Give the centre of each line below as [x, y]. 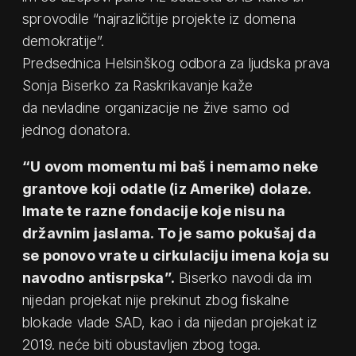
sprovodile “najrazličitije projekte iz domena [159, 19]
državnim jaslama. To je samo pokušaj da [169, 234]
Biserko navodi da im [244, 278]
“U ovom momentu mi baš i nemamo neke [170, 167]
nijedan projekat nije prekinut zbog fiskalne [156, 300]
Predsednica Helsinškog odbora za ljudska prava [176, 64]
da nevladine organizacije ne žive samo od [156, 108]
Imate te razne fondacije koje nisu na [154, 211]
